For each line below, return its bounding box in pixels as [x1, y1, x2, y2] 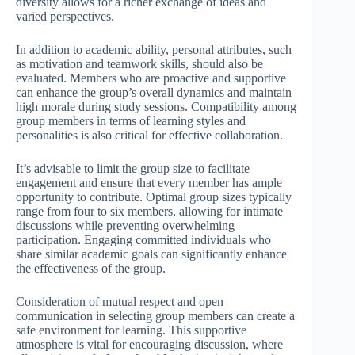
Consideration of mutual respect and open [16, 294, 223, 308]
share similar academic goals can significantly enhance [16, 246, 287, 261]
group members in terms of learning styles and [16, 113, 246, 128]
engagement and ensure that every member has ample [16, 175, 282, 189]
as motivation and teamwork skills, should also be [16, 56, 263, 71]
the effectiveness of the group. [16, 261, 166, 275]
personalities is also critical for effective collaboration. [16, 128, 283, 142]
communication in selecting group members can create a [16, 308, 295, 323]
